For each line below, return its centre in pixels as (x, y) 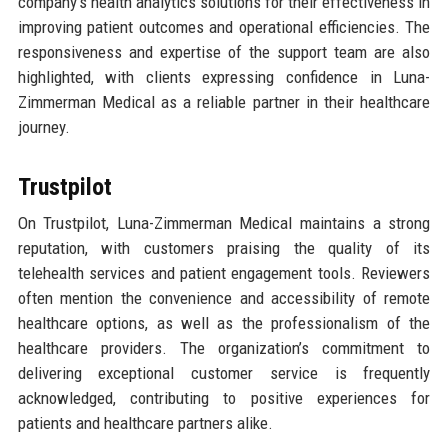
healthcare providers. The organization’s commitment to (224, 348)
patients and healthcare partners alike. (145, 423)
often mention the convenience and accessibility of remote (224, 298)
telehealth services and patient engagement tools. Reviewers (224, 273)
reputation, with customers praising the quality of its (224, 248)
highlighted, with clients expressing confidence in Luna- (224, 77)
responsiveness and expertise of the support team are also (224, 52)
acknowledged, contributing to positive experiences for (224, 398)
